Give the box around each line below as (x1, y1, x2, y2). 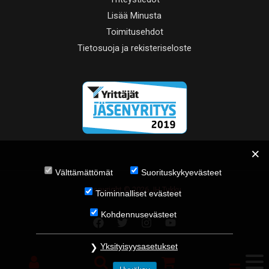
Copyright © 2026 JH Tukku (88, 184, 181, 194)
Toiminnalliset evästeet (95, 189, 181, 198)
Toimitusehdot (106, 26, 163, 37)
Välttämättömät (55, 168, 113, 177)
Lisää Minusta (107, 10, 162, 21)
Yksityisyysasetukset (100, 241, 178, 251)
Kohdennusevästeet (100, 210, 177, 219)
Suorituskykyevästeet (141, 168, 222, 177)
